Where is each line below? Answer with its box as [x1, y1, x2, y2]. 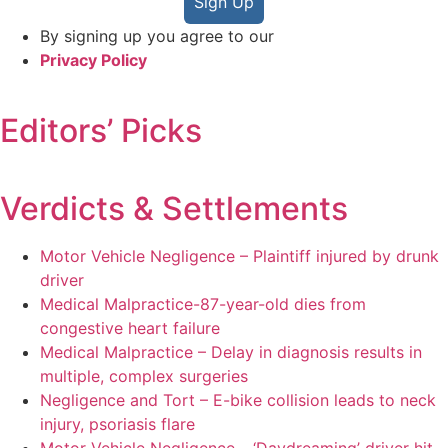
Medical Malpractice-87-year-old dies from [40, 294, 366, 315]
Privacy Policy [40, 50, 147, 71]
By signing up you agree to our [40, 26, 274, 47]
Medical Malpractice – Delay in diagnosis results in [40, 342, 422, 363]
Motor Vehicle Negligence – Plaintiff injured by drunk [40, 246, 439, 267]
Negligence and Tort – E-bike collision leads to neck [40, 390, 436, 411]
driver [40, 270, 84, 291]
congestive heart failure [40, 318, 220, 339]
